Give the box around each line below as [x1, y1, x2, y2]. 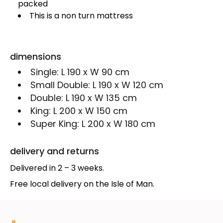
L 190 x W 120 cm [93, 79, 163, 92]
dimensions [10, 50, 61, 63]
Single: [30, 66, 61, 79]
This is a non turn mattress [29, 10, 133, 22]
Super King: [30, 117, 82, 130]
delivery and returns [10, 145, 99, 158]
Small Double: [30, 79, 93, 92]
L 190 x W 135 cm [66, 92, 137, 105]
